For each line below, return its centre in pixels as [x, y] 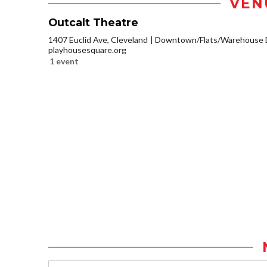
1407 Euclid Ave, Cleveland [98, 40]
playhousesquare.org [87, 50]
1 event [64, 61]
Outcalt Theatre [93, 23]
